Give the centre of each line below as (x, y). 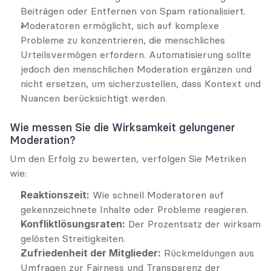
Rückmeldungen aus (207, 253)
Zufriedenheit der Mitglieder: (91, 253)
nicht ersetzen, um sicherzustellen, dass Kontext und (141, 83)
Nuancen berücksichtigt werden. (94, 98)
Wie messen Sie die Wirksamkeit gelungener (122, 127)
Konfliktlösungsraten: (73, 224)
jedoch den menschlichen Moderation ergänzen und (136, 69)
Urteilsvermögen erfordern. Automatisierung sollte (136, 54)
